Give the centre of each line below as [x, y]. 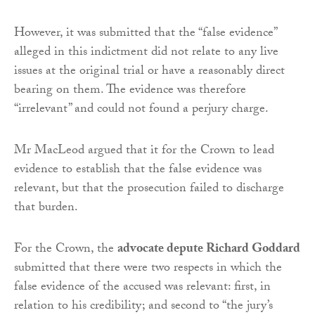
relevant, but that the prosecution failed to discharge [149, 189]
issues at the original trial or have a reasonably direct [149, 72]
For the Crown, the [66, 250]
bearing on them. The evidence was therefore [130, 91]
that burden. [46, 208]
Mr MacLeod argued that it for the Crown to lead [144, 151]
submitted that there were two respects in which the [148, 269]
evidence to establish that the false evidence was [138, 170]
